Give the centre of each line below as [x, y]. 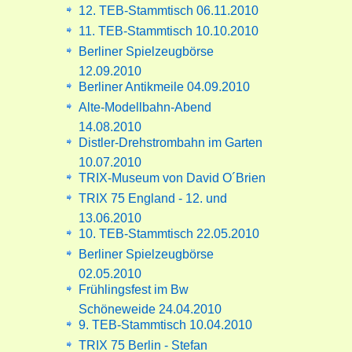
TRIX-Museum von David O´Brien [172, 178]
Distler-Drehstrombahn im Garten [171, 142]
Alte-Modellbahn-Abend [145, 107]
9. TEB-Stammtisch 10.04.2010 [166, 324]
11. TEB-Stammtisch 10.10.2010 [169, 31]
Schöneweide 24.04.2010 [150, 306]
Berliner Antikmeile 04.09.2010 [165, 86]
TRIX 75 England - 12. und [153, 198]
